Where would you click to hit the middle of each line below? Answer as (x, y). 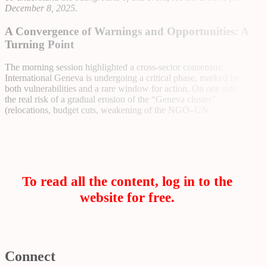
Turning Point (39, 44)
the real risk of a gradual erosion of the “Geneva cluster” (110, 100)
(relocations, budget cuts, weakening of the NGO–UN (107, 110)
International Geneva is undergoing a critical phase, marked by (122, 78)
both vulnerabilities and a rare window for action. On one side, (122, 89)
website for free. (127, 197)
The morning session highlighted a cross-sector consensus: (114, 67)
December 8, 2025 (40, 8)
